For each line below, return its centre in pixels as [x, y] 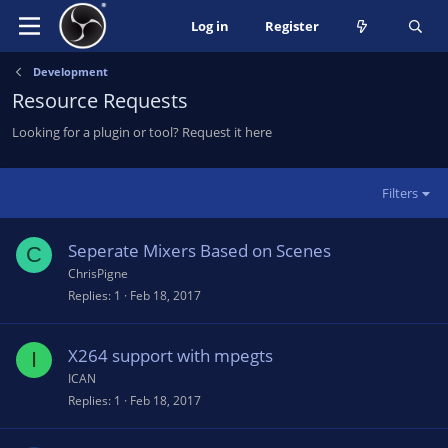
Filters [400, 193]
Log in [209, 26]
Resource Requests [100, 100]
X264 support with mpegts [170, 355]
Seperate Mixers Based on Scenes [199, 250]
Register [291, 26]
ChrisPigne [98, 273]
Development [70, 71]
